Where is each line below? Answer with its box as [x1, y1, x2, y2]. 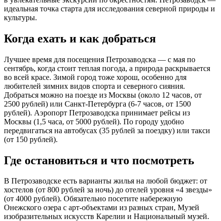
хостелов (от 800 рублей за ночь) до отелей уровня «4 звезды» [4, 185, 212, 194]
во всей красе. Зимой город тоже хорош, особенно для [4, 73, 186, 81]
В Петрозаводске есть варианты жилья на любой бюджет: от [4, 177, 207, 185]
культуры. [4, 13, 37, 22]
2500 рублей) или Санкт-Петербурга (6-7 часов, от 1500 [4, 99, 191, 108]
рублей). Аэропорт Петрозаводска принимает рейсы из [4, 108, 190, 117]
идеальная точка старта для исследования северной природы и [4, 4, 215, 13]
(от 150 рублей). [4, 135, 58, 144]
